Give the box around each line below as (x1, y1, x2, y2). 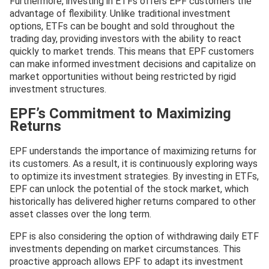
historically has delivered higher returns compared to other (10, 195, 256, 207)
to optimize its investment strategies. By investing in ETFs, (10, 170, 259, 182)
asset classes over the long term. (10, 208, 151, 220)
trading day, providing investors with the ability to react (10, 33, 241, 45)
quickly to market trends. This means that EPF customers (10, 46, 254, 58)
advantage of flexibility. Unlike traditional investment (10, 8, 231, 20)
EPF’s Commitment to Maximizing (10, 105, 231, 122)
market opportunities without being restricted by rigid (10, 71, 236, 83)
